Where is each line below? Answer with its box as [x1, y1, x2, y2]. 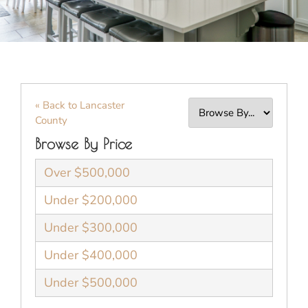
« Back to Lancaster [35, 98, 124, 112]
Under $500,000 [44, 274, 137, 291]
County [35, 113, 67, 127]
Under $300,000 [44, 219, 137, 236]
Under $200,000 [44, 191, 137, 208]
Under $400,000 [44, 246, 137, 263]
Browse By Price [35, 134, 132, 153]
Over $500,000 [44, 164, 130, 181]
